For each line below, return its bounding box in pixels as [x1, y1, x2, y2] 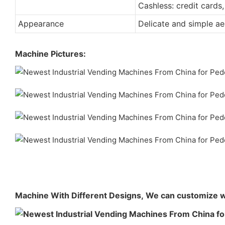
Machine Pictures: [15, 48, 86, 59]
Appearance [18, 18, 64, 29]
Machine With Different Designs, [15, 190, 146, 200]
